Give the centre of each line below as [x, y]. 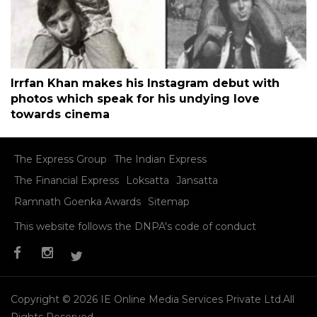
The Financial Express [67, 180]
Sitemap [169, 201]
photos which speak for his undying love [135, 98]
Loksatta [148, 180]
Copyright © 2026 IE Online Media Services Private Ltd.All [152, 299]
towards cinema [60, 114]
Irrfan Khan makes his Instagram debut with [145, 83]
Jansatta [197, 180]
